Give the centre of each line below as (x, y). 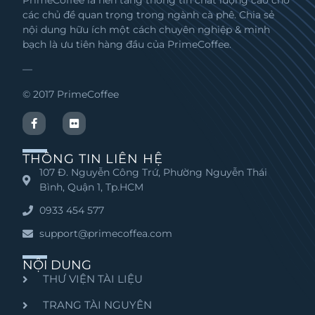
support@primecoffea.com (106, 234)
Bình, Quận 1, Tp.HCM (92, 187)
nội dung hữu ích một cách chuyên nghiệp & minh (147, 30)
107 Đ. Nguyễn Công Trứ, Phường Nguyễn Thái (154, 173)
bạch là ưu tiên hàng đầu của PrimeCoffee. (127, 44)
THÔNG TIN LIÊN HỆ (93, 159)
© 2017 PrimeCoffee (71, 94)
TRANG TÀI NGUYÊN (98, 305)
